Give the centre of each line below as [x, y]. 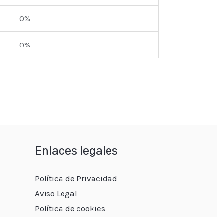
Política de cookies [70, 209]
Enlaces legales [76, 151]
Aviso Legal [56, 194]
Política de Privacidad [76, 178]
